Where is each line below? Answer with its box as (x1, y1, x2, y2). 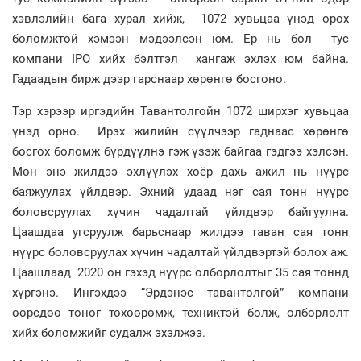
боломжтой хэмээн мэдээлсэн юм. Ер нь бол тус (12, 31, 349, 46)
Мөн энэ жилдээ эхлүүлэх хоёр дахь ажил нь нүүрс (12, 164, 349, 179)
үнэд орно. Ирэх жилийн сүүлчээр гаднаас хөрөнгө (12, 124, 349, 139)
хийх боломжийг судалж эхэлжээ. (12, 326, 205, 340)
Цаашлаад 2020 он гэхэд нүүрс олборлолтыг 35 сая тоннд (12, 265, 349, 280)
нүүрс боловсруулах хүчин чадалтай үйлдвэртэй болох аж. (12, 245, 349, 259)
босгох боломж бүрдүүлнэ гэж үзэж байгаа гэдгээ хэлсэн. (12, 144, 349, 159)
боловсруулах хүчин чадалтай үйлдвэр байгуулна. (12, 205, 349, 219)
